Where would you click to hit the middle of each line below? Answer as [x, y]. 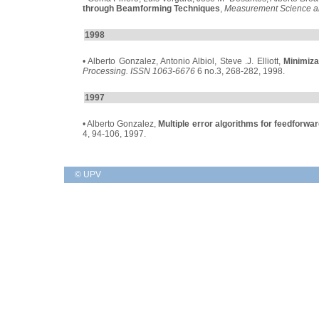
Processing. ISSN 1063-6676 [139, 71]
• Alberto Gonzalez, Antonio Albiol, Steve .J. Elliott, [183, 61]
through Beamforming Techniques [151, 9]
